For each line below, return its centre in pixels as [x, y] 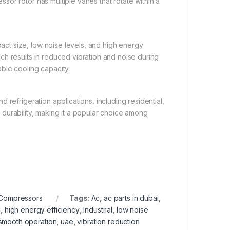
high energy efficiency [42, 209]
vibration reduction [108, 221]
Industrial [98, 209]
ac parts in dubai [131, 198]
